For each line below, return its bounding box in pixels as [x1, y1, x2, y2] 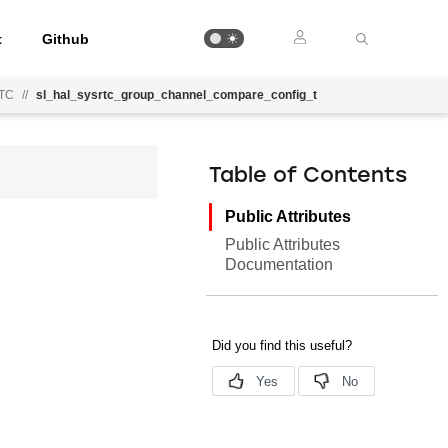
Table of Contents [209, 166, 408, 187]
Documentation [225, 256, 334, 273]
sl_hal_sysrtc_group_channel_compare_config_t [36, 88, 317, 102]
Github [42, 30, 90, 47]
